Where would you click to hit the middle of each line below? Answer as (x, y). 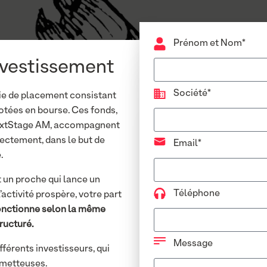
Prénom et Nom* (209, 44)
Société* (191, 94)
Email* (187, 144)
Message (192, 244)
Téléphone (196, 194)
